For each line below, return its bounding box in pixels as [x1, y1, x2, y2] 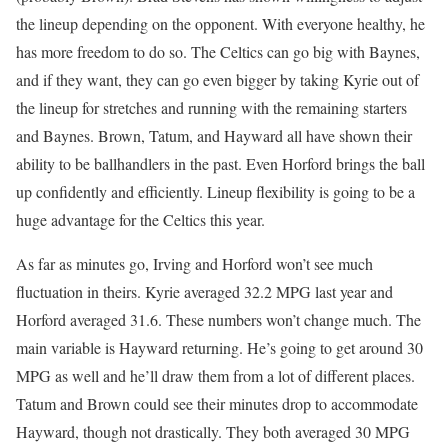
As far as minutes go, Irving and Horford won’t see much [16, 253, 373, 275]
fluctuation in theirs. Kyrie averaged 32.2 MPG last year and [16, 281, 393, 303]
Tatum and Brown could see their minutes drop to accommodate [16, 393, 418, 415]
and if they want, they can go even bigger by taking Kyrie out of [16, 69, 419, 91]
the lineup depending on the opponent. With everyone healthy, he [16, 13, 425, 35]
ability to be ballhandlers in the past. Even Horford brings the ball [16, 153, 425, 175]
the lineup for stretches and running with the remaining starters [16, 97, 407, 119]
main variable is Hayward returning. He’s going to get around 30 [16, 337, 423, 359]
